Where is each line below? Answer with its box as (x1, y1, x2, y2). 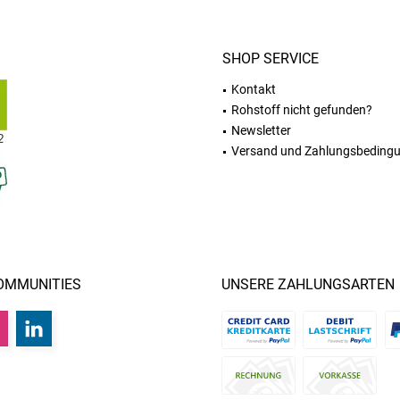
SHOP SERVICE (222, 50, 319, 67)
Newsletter (231, 123, 291, 137)
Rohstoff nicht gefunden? (231, 103, 372, 117)
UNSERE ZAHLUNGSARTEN (221, 276, 395, 293)
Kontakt (231, 82, 276, 96)
